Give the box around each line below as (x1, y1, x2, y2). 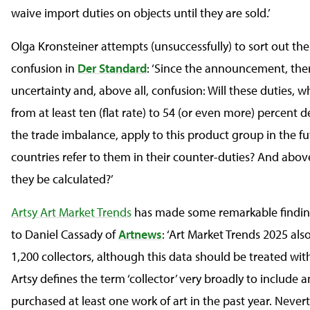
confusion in (11, 60, 77, 76)
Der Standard (77, 60, 147, 76)
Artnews (118, 226, 162, 242)
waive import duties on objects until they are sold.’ (11, 5, 271, 21)
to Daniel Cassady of (11, 226, 118, 242)
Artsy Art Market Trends (11, 204, 131, 220)
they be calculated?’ (11, 171, 113, 187)
